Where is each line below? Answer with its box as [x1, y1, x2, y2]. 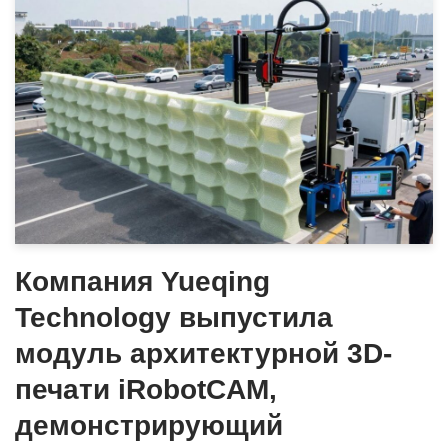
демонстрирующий [15, 409, 283, 441]
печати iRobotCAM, [15, 373, 277, 405]
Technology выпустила [15, 301, 333, 333]
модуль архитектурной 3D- [15, 337, 392, 369]
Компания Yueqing [15, 265, 270, 297]
